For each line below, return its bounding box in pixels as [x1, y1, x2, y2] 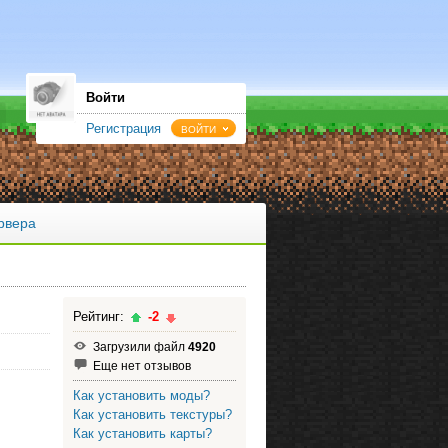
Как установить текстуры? [72, 407, 232, 422]
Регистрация [86, 121, 161, 136]
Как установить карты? [72, 426, 212, 441]
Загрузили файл [92, 340, 188, 353]
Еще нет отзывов [92, 359, 191, 372]
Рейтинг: [72, 309, 128, 324]
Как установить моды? [72, 388, 210, 403]
